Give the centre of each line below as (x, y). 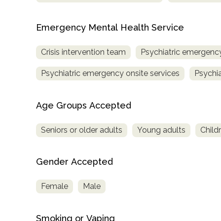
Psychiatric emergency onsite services (110, 73)
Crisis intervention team (83, 52)
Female (55, 186)
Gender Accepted (74, 162)
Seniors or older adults (82, 130)
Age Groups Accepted (84, 105)
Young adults (161, 130)
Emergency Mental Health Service (110, 27)
